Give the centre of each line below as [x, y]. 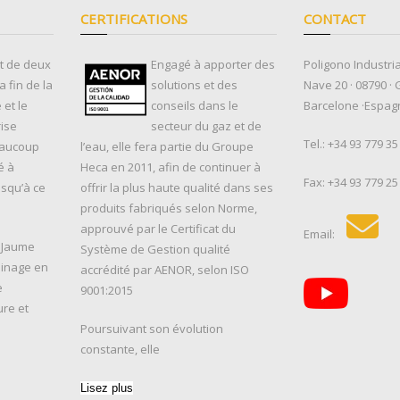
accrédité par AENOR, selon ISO [165, 269]
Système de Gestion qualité [156, 249]
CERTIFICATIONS [134, 18]
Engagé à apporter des [213, 64]
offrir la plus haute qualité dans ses [177, 187]
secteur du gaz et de [207, 125]
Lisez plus [107, 387]
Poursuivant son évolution [152, 328]
